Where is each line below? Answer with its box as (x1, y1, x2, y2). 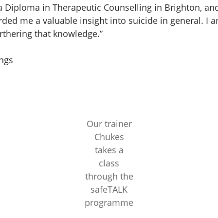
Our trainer (86, 118, 132, 129)
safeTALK (91, 183, 127, 195)
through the (85, 170, 133, 182)
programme (85, 197, 133, 208)
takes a (94, 144, 124, 156)
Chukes (94, 131, 124, 143)
